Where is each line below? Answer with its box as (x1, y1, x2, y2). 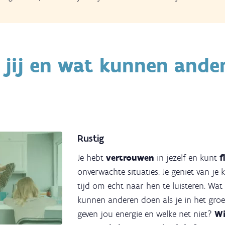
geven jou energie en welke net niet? (77, 208, 214, 219)
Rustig (77, 132, 104, 144)
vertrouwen (106, 152, 157, 163)
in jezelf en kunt (157, 152, 219, 163)
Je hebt (77, 152, 106, 163)
